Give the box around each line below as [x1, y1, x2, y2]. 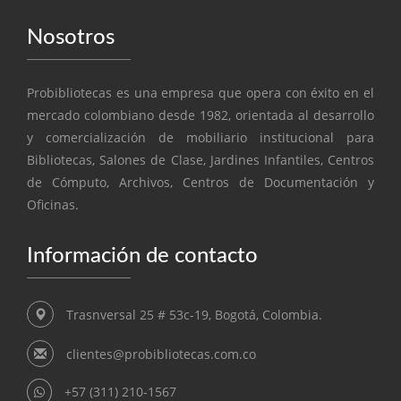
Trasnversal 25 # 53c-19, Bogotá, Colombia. [66, 305, 322, 323]
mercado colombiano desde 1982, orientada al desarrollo [27, 106, 374, 124]
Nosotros [27, 26, 115, 48]
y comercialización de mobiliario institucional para [27, 128, 374, 146]
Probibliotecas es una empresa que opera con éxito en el [27, 83, 374, 101]
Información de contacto [27, 244, 258, 267]
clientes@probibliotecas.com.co [66, 345, 256, 363]
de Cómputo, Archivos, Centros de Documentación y [27, 173, 374, 191]
